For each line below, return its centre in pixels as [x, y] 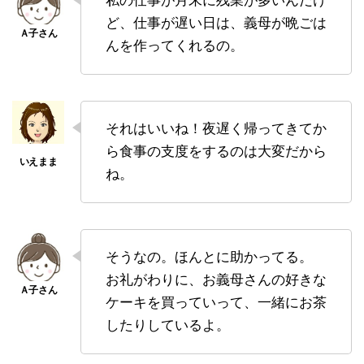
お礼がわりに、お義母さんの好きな [216, 279]
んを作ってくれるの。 [175, 45]
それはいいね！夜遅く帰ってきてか [216, 128]
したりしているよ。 [168, 325]
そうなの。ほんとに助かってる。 [209, 257]
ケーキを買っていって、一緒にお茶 [216, 302]
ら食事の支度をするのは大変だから [216, 151]
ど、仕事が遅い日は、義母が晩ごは [216, 23]
